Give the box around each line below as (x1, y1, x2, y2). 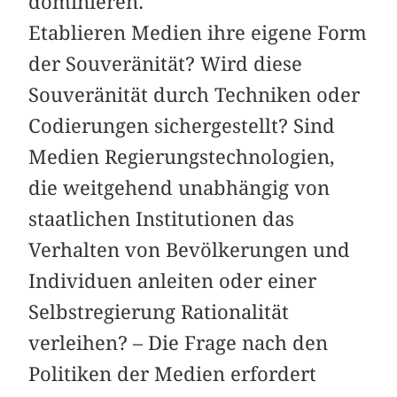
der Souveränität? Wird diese (28, 51, 303, 75)
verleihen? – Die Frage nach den (28, 331, 329, 354)
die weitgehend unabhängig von (28, 175, 331, 199)
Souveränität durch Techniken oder (28, 82, 361, 106)
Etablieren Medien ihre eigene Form (28, 20, 368, 44)
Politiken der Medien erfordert (28, 362, 317, 385)
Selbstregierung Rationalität (28, 300, 290, 323)
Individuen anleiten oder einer (28, 269, 317, 292)
